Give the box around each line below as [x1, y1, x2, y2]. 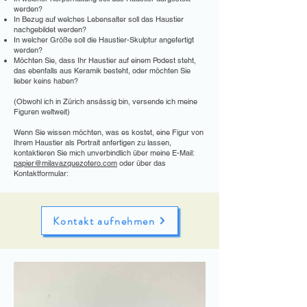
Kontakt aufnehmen [53, 212, 156, 229]
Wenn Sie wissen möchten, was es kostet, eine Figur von [14, 127, 204, 137]
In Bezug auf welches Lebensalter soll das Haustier [14, 14, 184, 24]
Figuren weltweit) [14, 107, 70, 116]
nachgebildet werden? [14, 25, 86, 34]
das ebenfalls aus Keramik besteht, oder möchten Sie [14, 66, 191, 75]
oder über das [117, 158, 166, 168]
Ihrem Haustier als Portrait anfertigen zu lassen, [14, 138, 171, 147]
